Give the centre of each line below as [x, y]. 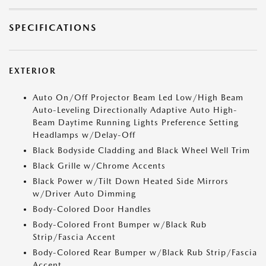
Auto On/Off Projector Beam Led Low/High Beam [138, 98]
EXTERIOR [33, 71]
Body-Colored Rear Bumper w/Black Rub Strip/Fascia [145, 253]
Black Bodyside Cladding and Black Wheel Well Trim [141, 151]
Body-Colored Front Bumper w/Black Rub [120, 225]
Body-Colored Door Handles [92, 209]
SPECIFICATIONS [53, 28]
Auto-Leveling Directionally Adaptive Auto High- [135, 110]
